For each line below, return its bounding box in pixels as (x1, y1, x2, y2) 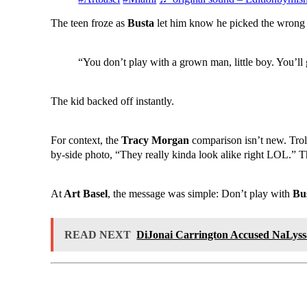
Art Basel (62, 188, 108, 200)
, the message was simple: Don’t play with (108, 188, 293, 200)
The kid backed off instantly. (51, 95, 175, 108)
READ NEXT (64, 229, 132, 241)
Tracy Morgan (121, 134, 190, 147)
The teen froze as (51, 17, 125, 29)
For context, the (51, 134, 122, 147)
